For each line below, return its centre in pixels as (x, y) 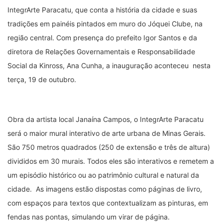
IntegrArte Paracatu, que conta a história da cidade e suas (102, 9)
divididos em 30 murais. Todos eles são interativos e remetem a (111, 161)
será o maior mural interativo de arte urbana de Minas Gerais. (107, 133)
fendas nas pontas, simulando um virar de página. (89, 217)
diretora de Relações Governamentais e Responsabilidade (101, 51)
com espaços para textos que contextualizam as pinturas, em (108, 203)
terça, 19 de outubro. (42, 79)
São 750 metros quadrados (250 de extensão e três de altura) (109, 147)
